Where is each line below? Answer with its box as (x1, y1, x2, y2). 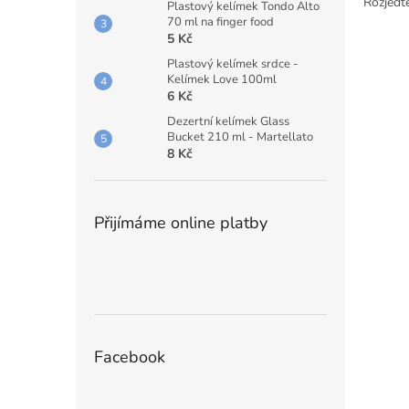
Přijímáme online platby (94, 212, 267, 235)
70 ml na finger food (167, 14, 274, 31)
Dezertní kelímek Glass (167, 113, 289, 131)
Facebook (94, 346, 165, 369)
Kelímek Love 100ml (167, 71, 277, 89)
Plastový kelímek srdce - (167, 56, 299, 73)
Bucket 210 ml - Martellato (167, 129, 313, 146)
